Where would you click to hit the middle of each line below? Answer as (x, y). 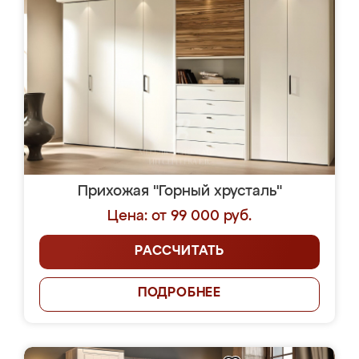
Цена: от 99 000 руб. (179, 216)
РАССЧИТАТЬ (179, 252)
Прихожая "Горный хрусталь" (179, 192)
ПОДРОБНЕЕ (179, 293)
